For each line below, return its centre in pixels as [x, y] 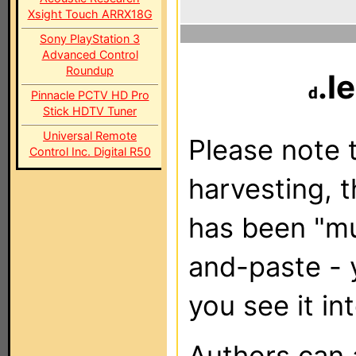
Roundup [90, 70]
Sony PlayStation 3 [90, 39]
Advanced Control [90, 54]
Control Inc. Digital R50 [90, 151]
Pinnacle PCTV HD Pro [90, 95]
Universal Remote [90, 135]
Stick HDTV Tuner [90, 111]
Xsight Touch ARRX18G [90, 14]
